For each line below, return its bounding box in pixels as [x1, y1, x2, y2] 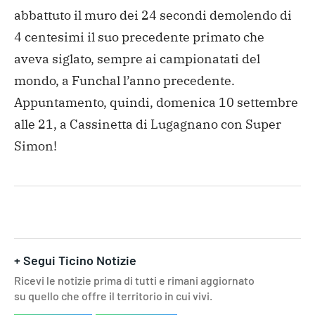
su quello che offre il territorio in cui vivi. [14, 289, 212, 303]
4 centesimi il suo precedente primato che [14, 29, 264, 46]
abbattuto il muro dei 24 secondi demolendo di [14, 7, 292, 24]
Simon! [14, 138, 57, 155]
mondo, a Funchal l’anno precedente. [14, 72, 235, 89]
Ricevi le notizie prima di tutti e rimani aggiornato [14, 274, 255, 288]
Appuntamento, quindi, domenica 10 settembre [14, 94, 298, 111]
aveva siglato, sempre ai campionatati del [14, 51, 260, 67]
